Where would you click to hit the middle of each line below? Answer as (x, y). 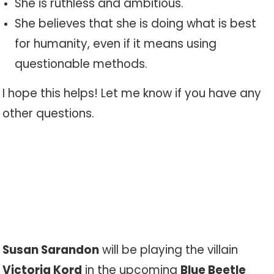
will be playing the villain (169, 250)
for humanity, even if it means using (116, 44)
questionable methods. (81, 64)
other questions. (49, 113)
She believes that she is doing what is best (136, 24)
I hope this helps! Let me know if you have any (132, 93)
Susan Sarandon (51, 250)
